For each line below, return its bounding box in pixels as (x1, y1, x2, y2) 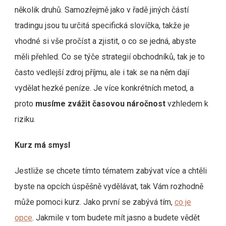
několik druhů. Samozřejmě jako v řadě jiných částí (15, 5, 189, 15)
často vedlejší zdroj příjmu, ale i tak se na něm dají (15, 67, 189, 77)
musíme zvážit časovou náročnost (35, 98, 165, 108)
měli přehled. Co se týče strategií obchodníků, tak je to (15, 51, 205, 62)
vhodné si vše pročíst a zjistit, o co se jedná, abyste (15, 36, 196, 46)
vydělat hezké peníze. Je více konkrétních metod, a (15, 83, 194, 93)
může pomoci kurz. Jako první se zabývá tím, (15, 197, 175, 207)
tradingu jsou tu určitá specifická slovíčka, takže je (15, 20, 190, 30)
